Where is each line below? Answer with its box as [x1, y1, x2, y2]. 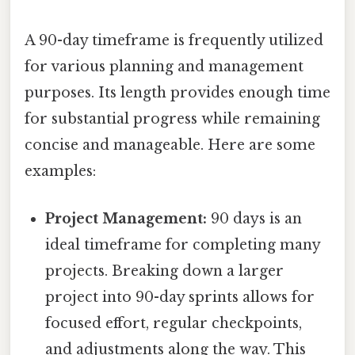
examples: [25, 162, 96, 181]
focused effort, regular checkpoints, [45, 314, 303, 332]
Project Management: [45, 209, 208, 227]
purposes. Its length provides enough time [25, 84, 330, 102]
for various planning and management [25, 58, 303, 76]
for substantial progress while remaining [25, 110, 320, 128]
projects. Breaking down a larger [45, 261, 284, 280]
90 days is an [207, 209, 303, 227]
